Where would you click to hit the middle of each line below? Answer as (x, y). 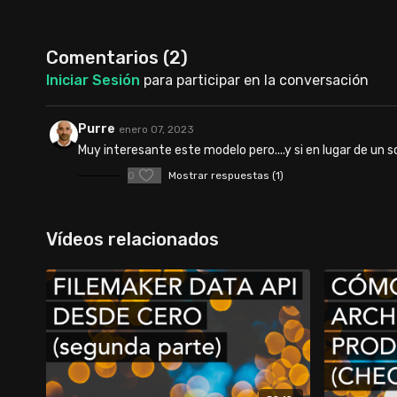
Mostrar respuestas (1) (226, 175)
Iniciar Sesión (93, 80)
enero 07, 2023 (156, 129)
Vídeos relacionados (132, 239)
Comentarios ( (108, 58)
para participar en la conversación (254, 80)
